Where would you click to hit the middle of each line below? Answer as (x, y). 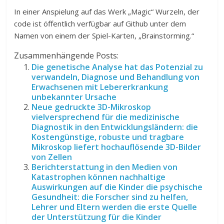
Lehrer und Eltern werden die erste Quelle (114, 207)
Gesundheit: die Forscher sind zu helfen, (110, 197)
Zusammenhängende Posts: (66, 55)
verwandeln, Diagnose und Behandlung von (116, 77)
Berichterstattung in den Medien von (105, 167)
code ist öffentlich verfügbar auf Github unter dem (100, 23)
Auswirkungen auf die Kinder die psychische (117, 187)
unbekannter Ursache (74, 97)
